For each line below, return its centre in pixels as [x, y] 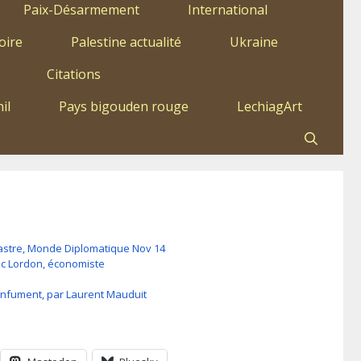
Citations [74, 75]
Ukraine [254, 42]
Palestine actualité [126, 42]
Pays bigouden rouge [124, 107]
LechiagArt [270, 107]
